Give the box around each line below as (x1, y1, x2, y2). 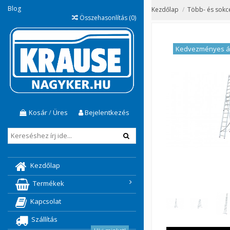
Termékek (33, 179, 64, 188)
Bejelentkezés (84, 108, 129, 117)
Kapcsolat (30, 197, 61, 206)
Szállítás (31, 215, 57, 224)
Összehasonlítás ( (80, 13, 131, 22)
